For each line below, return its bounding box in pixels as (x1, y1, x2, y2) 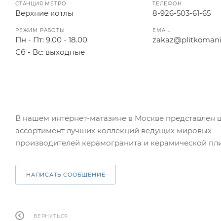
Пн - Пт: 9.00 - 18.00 (15, 35, 87, 44)
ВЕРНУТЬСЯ (34, 213, 69, 220)
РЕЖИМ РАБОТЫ (15, 27, 65, 34)
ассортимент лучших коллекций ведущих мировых (15, 126, 212, 135)
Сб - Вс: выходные (15, 47, 85, 57)
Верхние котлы (15, 8, 74, 18)
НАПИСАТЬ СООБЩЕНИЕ (26, 171, 106, 178)
